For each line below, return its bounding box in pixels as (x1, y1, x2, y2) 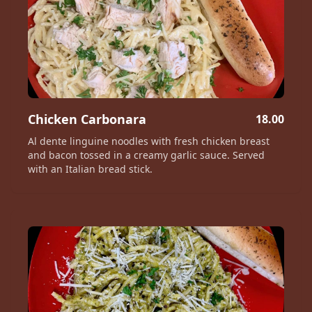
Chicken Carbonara (28, 111, 146, 127)
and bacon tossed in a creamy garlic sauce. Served (28, 148, 265, 162)
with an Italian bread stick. (28, 162, 153, 175)
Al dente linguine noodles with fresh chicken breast (28, 134, 270, 148)
